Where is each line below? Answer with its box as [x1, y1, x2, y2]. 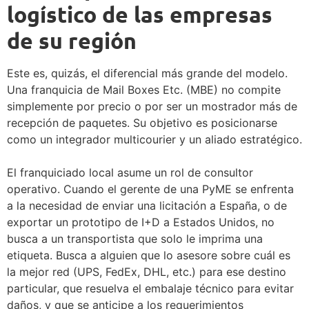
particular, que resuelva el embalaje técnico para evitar [7, 281, 294, 295]
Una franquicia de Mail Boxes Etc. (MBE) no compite [7, 82, 281, 97]
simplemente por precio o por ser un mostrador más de [7, 99, 297, 113]
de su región [7, 26, 137, 54]
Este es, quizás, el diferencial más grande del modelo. [7, 66, 288, 80]
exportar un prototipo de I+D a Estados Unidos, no [7, 215, 275, 229]
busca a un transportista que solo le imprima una [7, 231, 263, 246]
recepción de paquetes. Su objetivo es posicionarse [7, 115, 277, 130]
